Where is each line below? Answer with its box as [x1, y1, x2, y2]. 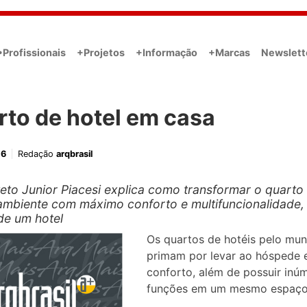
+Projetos [77, 46, 125, 58]
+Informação [136, 46, 197, 58]
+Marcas [208, 46, 250, 58]
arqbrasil [56, 149, 93, 159]
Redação [18, 149, 56, 159]
